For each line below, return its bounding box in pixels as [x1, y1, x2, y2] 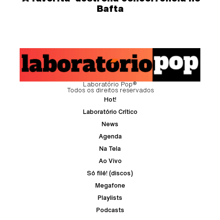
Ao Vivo [98, 157, 122, 164]
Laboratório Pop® [83, 81, 137, 87]
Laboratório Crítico [82, 108, 137, 115]
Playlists [98, 194, 122, 201]
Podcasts [96, 206, 124, 213]
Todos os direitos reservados [66, 86, 154, 93]
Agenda [98, 133, 122, 139]
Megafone [95, 182, 125, 189]
